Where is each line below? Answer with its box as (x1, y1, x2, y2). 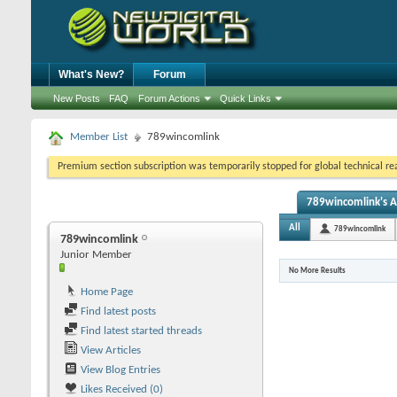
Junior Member (60, 249, 132, 261)
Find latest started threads (78, 325, 202, 337)
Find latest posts (78, 306, 156, 317)
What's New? (58, 68, 124, 81)
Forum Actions (138, 93, 200, 104)
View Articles (78, 345, 141, 356)
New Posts (53, 93, 100, 104)
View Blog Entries (78, 364, 160, 376)
